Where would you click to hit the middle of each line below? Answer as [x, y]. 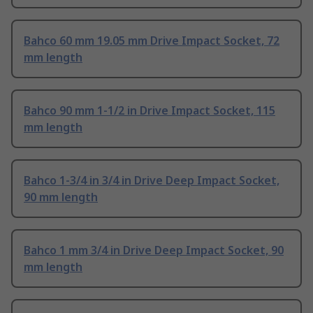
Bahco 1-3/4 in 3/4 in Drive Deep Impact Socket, [152, 181]
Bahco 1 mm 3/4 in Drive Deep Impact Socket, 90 [154, 250]
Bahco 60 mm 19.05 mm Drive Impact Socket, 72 [152, 41]
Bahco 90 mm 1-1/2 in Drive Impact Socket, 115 [150, 111]
